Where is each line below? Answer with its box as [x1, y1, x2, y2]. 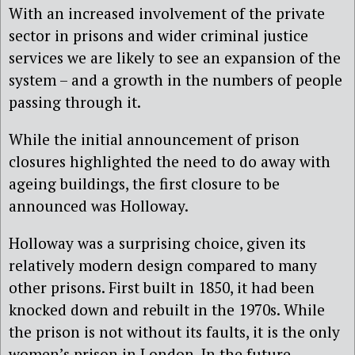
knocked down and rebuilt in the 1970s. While [9, 300, 325, 319]
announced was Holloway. [9, 195, 189, 216]
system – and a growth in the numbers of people [9, 69, 342, 90]
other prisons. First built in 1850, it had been [9, 277, 315, 297]
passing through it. [9, 91, 141, 112]
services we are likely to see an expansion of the [9, 47, 341, 67]
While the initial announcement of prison [9, 128, 300, 149]
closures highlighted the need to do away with [9, 151, 330, 171]
